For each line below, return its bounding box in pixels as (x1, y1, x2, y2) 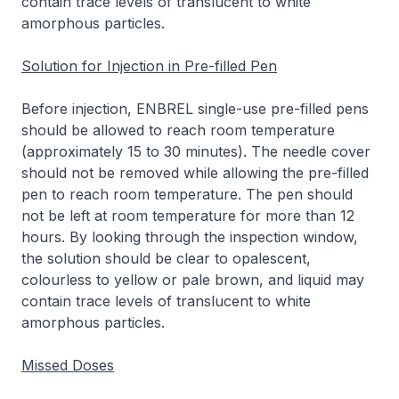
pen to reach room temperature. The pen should (21, 185, 353, 203)
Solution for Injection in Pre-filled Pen (21, 57, 277, 75)
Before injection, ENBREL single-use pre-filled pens (21, 100, 369, 118)
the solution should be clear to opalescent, (21, 249, 311, 267)
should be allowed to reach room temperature (21, 121, 335, 139)
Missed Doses (21, 356, 114, 374)
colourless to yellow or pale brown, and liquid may (21, 271, 364, 289)
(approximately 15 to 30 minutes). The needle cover (21, 142, 370, 160)
